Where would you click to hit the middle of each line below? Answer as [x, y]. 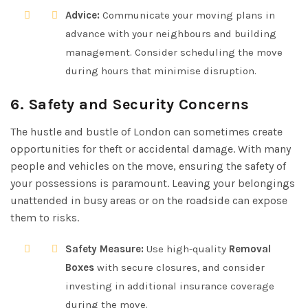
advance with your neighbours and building [171, 33]
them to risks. [45, 217]
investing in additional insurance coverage [170, 286]
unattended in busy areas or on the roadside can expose [149, 200]
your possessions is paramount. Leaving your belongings [153, 183]
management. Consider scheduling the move [174, 52]
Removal [250, 249]
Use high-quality [186, 249]
